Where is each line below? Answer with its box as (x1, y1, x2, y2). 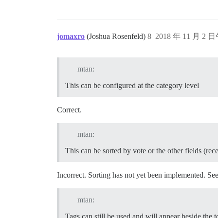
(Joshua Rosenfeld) (87, 32, 147, 40)
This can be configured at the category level (65, 81, 199, 90)
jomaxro (57, 32, 85, 40)
